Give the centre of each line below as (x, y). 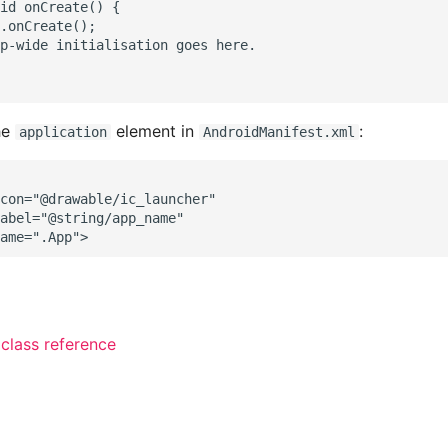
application (63, 132)
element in (155, 131)
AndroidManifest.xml (279, 132)
